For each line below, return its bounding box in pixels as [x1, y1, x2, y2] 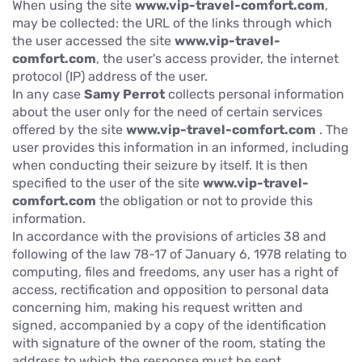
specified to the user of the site [12, 175, 203, 191]
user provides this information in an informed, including [12, 139, 349, 155]
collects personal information [165, 86, 344, 102]
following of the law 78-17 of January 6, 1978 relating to [12, 246, 347, 262]
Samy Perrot [84, 86, 165, 102]
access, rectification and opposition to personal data [12, 281, 329, 297]
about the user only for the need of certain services [12, 103, 322, 120]
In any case [12, 86, 84, 102]
